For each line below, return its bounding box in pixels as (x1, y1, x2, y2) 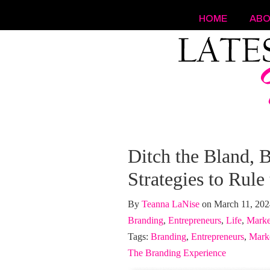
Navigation (116, 44, 165, 54)
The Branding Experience (128, 248, 226, 258)
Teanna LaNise (142, 199, 199, 209)
